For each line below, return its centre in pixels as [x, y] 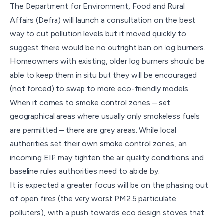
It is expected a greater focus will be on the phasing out [109, 185]
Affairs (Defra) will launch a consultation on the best [103, 20]
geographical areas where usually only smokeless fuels [105, 116]
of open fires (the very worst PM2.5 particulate [93, 199]
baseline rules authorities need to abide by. [85, 171]
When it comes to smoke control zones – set [90, 102]
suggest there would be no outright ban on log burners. [108, 47]
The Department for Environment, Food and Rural [97, 6]
